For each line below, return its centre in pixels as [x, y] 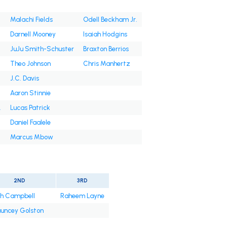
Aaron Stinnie [30, 93]
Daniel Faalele [30, 123]
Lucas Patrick [30, 108]
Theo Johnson [30, 64]
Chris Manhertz [106, 64]
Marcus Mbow [31, 137]
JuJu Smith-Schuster [42, 49]
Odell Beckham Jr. [110, 20]
